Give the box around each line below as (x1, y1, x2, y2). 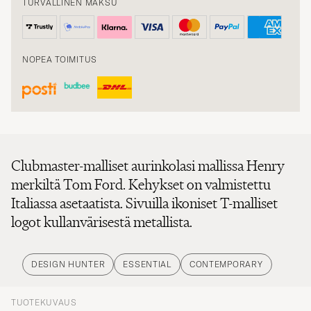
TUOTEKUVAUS (11, 289, 77, 300)
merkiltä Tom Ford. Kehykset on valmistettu (11, 167, 271, 186)
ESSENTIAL (123, 251, 171, 262)
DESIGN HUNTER (31, 251, 106, 262)
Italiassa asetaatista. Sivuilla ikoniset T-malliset (11, 185, 278, 205)
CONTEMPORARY (189, 251, 263, 262)
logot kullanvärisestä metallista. (11, 204, 192, 224)
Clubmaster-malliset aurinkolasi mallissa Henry (11, 148, 285, 167)
